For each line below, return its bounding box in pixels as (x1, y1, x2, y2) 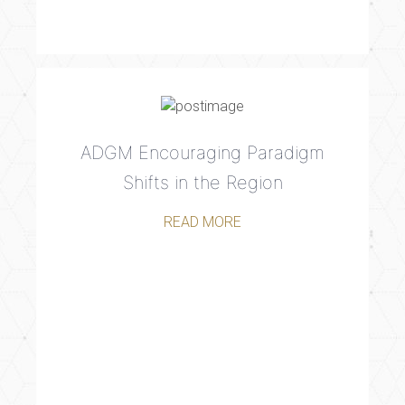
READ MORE (164, 213, 241, 231)
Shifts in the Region (122, 172, 283, 194)
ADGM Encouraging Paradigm (80, 142, 325, 165)
